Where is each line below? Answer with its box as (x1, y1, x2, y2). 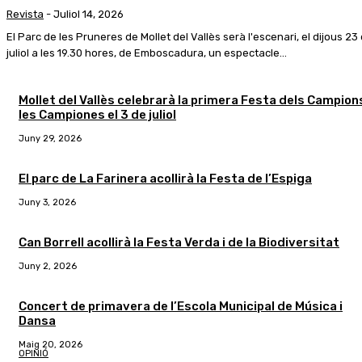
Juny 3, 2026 (19, 196, 76, 208)
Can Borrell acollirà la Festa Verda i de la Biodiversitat (19, 234, 339, 250)
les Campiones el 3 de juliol (19, 107, 176, 122)
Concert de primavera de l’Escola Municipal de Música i (19, 298, 343, 314)
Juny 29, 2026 (19, 133, 82, 144)
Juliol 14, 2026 (53, 7, 124, 20)
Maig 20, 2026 (19, 339, 82, 350)
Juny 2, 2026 (19, 260, 77, 271)
